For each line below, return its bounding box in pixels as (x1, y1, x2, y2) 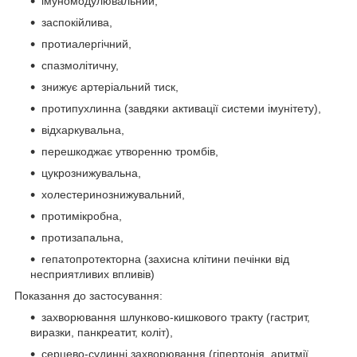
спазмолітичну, (41, 58, 119, 72)
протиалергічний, (41, 37, 131, 50)
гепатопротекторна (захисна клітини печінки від (41, 252, 289, 265)
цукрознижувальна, (41, 166, 141, 179)
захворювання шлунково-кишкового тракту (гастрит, (41, 310, 310, 324)
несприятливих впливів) (30, 267, 155, 280)
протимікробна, (41, 209, 122, 222)
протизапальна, (41, 230, 124, 244)
